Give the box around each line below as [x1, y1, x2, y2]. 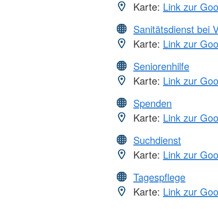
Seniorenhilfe [133, 59, 189, 73]
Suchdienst [133, 133, 181, 147]
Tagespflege [133, 170, 185, 184]
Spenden [133, 96, 172, 110]
